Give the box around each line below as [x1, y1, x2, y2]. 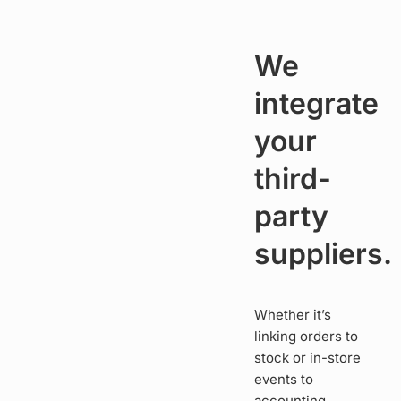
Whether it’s [254, 306, 332, 324]
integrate [254, 86, 379, 122]
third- [254, 161, 331, 197]
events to [254, 371, 314, 388]
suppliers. [254, 236, 392, 272]
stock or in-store [254, 349, 362, 367]
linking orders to [254, 328, 359, 346]
